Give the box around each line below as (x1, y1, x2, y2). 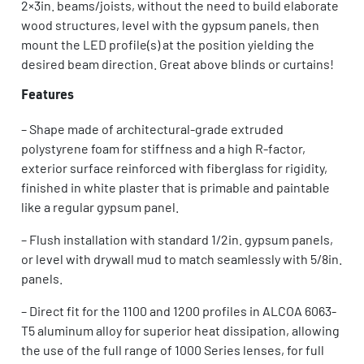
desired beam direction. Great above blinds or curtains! (21, 55, 334, 71)
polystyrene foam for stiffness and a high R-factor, (21, 140, 305, 156)
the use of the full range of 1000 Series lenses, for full (21, 341, 324, 357)
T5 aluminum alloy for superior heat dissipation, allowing (21, 322, 340, 338)
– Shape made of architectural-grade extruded (21, 120, 284, 136)
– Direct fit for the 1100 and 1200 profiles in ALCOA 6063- (21, 302, 336, 318)
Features (21, 89, 74, 103)
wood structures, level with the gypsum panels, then (21, 16, 319, 32)
